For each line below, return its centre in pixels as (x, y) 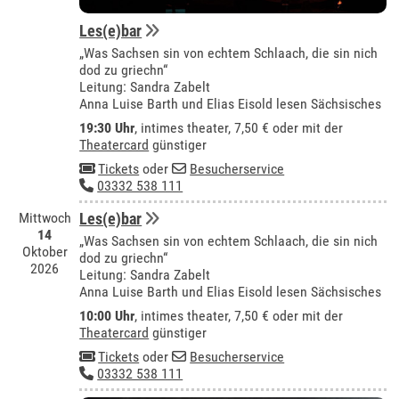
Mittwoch (45, 218)
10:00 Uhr (107, 316)
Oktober (45, 252)
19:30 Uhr (107, 127)
